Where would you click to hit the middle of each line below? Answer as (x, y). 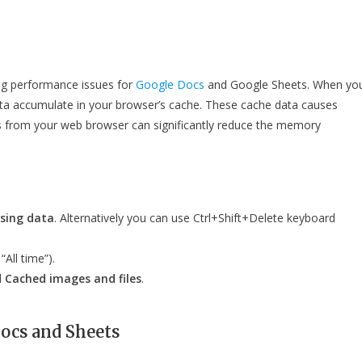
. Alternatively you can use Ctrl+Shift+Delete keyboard (195, 218)
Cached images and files (73, 278)
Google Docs (170, 84)
